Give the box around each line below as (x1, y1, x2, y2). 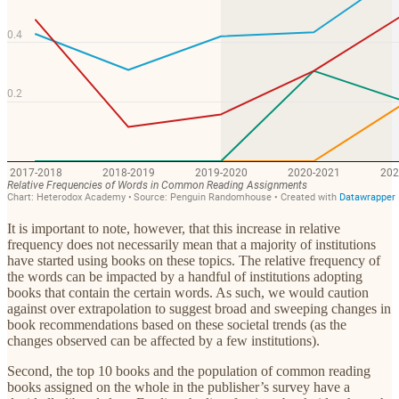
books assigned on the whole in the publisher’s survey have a (7, 379, 350, 395)
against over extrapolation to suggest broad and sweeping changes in (7, 300, 391, 316)
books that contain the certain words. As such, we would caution (7, 284, 369, 300)
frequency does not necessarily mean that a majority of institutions (7, 236, 376, 252)
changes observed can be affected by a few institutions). (7, 332, 323, 348)
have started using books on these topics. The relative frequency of (7, 252, 380, 268)
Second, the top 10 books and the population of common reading (7, 362, 370, 379)
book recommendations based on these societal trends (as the (7, 316, 346, 332)
